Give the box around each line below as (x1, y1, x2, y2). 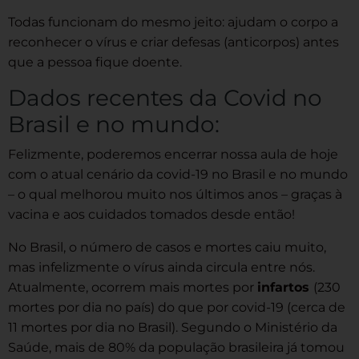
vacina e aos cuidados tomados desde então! (8, 206, 295, 222)
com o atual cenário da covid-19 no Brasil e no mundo (8, 166, 348, 182)
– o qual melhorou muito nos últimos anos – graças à (8, 186, 342, 202)
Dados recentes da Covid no (8, 83, 322, 111)
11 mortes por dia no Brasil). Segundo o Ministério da (8, 319, 337, 335)
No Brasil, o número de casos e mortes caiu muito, (8, 239, 326, 255)
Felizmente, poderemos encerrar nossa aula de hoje (8, 146, 338, 162)
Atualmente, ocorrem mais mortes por (8, 279, 257, 295)
